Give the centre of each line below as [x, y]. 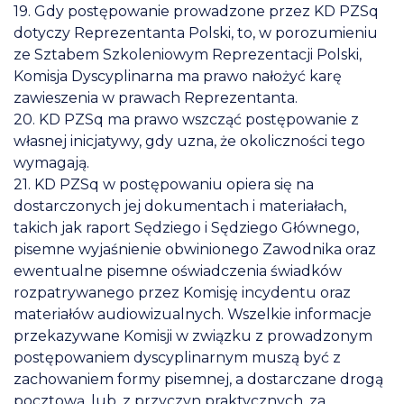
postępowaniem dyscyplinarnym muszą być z [177, 357]
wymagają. [51, 162]
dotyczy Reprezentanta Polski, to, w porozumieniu [196, 32]
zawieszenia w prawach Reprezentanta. [156, 97]
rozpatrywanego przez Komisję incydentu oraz [182, 292]
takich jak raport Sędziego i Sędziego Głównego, [186, 227]
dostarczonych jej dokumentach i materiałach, [180, 206]
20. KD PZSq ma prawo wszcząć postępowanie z [186, 119]
